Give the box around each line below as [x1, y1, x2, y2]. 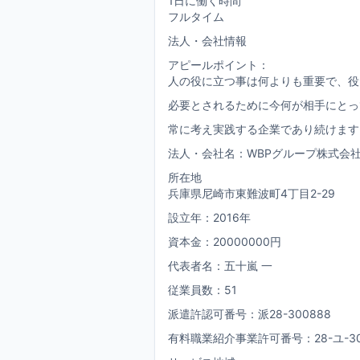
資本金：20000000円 [168, 235, 281, 248]
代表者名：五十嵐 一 [168, 259, 272, 272]
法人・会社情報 [168, 34, 247, 47]
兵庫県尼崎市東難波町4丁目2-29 [168, 186, 335, 200]
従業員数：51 [168, 283, 237, 297]
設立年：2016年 [168, 211, 251, 224]
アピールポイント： [168, 58, 269, 72]
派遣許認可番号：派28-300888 [168, 307, 331, 321]
